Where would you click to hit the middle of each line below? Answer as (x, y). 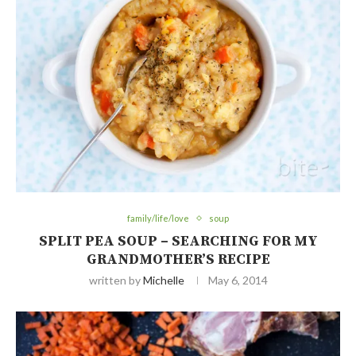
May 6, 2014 (238, 281)
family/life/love (158, 219)
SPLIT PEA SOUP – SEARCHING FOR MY (178, 242)
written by (116, 281)
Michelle (163, 281)
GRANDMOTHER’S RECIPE (178, 260)
